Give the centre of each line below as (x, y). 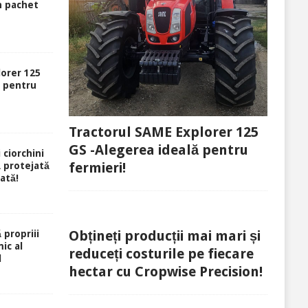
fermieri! (97, 167)
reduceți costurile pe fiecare (161, 253)
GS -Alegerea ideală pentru (158, 150)
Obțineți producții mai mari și (164, 235)
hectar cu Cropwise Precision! (165, 271)
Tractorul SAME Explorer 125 (163, 132)
